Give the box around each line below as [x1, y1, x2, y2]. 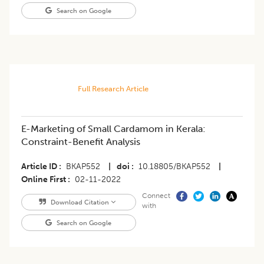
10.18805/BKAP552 [138, 161, 210, 172]
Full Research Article [77, 84, 148, 94]
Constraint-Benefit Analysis [21, 136, 140, 148]
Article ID [21, 161, 57, 172]
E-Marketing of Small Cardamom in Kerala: [21, 123, 206, 135]
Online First [21, 174, 66, 185]
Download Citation [48, 198, 111, 207]
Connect [141, 192, 170, 200]
